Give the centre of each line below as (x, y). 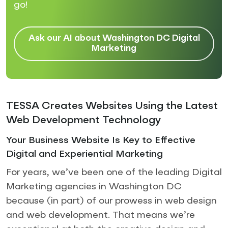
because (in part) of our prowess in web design (111, 201)
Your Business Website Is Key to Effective (101, 140)
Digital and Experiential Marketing (84, 154)
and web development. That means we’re (101, 215)
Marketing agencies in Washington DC (94, 187)
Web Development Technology (83, 120)
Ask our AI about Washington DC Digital (114, 38)
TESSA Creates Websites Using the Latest (112, 106)
